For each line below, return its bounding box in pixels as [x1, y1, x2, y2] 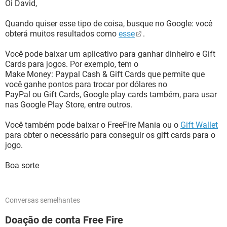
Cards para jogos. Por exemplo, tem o [5, 59, 138, 69]
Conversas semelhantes [5, 196, 80, 204]
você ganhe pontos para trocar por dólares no [5, 80, 167, 89]
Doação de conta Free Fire [5, 214, 123, 226]
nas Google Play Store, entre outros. [5, 100, 132, 109]
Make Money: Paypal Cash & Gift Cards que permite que [5, 69, 205, 79]
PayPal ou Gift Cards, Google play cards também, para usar [5, 90, 217, 99]
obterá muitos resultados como [5, 29, 119, 39]
